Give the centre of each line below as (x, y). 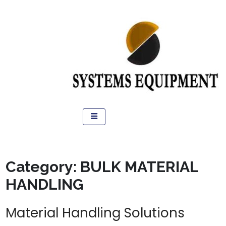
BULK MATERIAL (139, 167)
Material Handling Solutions (95, 213)
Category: (43, 167)
